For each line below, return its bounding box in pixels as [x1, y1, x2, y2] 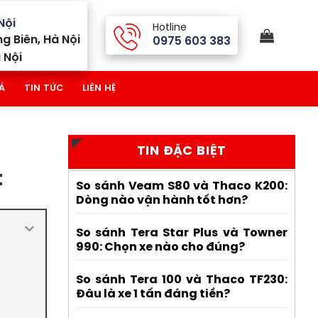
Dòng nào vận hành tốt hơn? [76, 194, 248, 207]
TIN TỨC [23, 84, 64, 93]
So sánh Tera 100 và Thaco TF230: [76, 273, 287, 286]
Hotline [153, 23, 187, 33]
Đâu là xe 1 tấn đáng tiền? [76, 287, 230, 300]
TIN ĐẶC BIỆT [136, 145, 227, 158]
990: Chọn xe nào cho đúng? [76, 241, 245, 253]
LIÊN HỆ [82, 84, 116, 93]
